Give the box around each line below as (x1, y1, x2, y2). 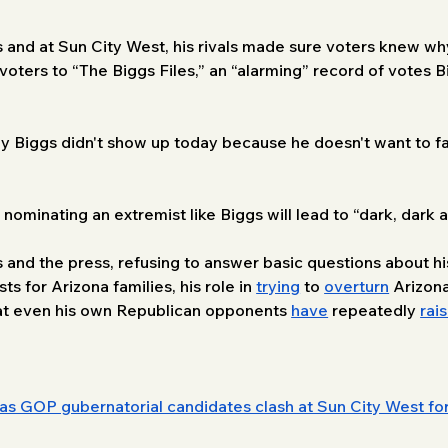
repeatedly (328, 299, 421, 320)
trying (256, 275, 301, 296)
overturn (324, 275, 390, 296)
